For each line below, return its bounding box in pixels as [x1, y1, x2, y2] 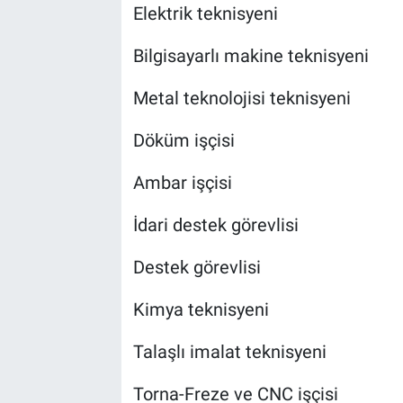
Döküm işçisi [132, 130, 235, 152]
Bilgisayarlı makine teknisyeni [132, 45, 369, 67]
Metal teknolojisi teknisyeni [132, 87, 351, 110]
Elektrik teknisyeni [132, 3, 278, 25]
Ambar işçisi [132, 172, 232, 194]
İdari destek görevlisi [132, 214, 299, 237]
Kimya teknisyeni [132, 299, 269, 321]
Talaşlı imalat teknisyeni [132, 341, 327, 363]
